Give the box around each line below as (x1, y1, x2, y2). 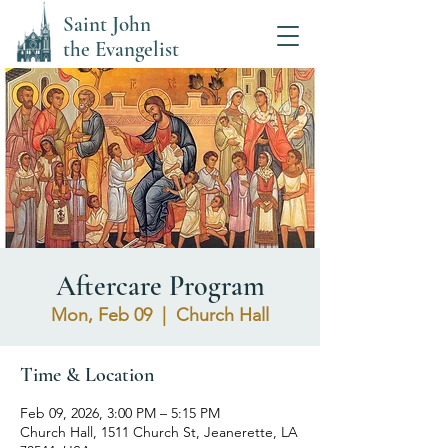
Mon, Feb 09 (51, 304, 152, 326)
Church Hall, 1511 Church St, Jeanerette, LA (20, 423, 298, 441)
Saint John (63, 12, 151, 37)
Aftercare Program (55, 269, 265, 303)
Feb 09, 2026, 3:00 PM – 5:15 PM (20, 404, 220, 422)
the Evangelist (63, 37, 179, 62)
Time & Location (20, 363, 154, 387)
